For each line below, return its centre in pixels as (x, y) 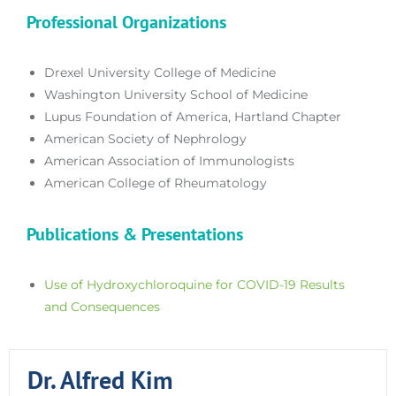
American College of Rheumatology (156, 183)
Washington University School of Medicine (176, 94)
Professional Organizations (126, 22)
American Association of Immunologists (169, 160)
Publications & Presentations (135, 234)
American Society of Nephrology (145, 138)
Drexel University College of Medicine (160, 72)
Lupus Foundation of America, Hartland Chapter (193, 116)
